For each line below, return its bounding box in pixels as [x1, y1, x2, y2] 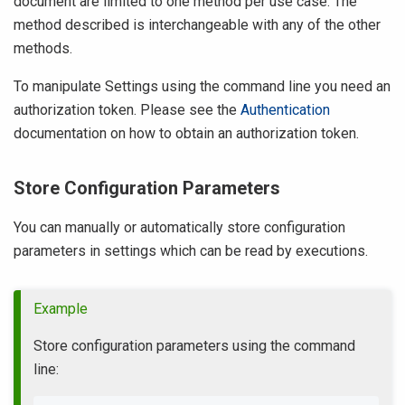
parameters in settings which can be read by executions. [14, 242, 368, 259]
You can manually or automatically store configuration [14, 219, 345, 236]
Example [33, 300, 88, 317]
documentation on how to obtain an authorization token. [14, 125, 359, 142]
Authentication [240, 101, 330, 118]
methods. [14, 40, 72, 57]
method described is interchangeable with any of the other [14, 16, 381, 33]
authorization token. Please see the [14, 101, 240, 118]
